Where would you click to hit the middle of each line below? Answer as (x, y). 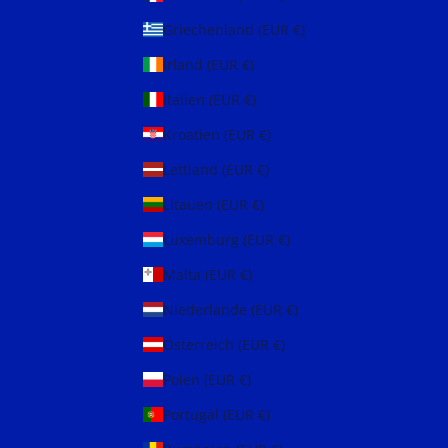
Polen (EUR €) (245, 380)
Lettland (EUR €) (263, 170)
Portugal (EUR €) (264, 415)
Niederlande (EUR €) (292, 310)
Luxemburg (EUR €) (284, 240)
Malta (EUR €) (246, 275)
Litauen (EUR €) (258, 205)
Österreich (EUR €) (279, 345)
